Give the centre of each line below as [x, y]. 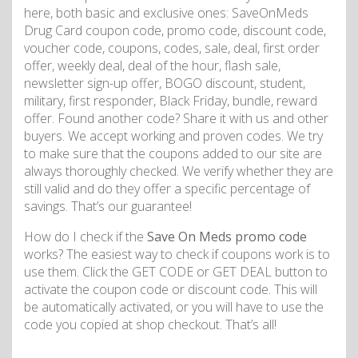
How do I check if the [86, 236]
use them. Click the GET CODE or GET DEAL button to [176, 271]
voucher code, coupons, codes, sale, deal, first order [172, 48]
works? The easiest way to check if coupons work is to [177, 254]
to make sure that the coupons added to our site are [173, 153]
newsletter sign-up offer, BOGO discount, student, [165, 83]
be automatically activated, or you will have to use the [174, 306]
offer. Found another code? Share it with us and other [176, 118]
